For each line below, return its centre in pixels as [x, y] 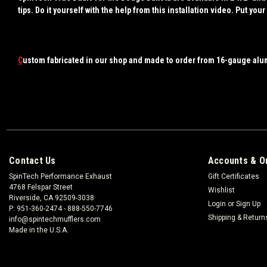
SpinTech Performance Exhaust [60, 176]
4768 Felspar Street [41, 187]
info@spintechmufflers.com [55, 219]
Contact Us [32, 160]
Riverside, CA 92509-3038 [52, 198]
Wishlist [221, 190]
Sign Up [248, 204]
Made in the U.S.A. [39, 230]
